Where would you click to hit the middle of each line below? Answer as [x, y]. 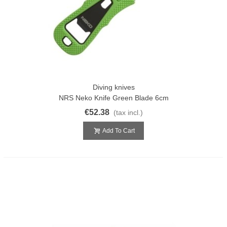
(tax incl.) [128, 112]
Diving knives [113, 87]
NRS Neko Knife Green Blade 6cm [113, 98]
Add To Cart [119, 130]
